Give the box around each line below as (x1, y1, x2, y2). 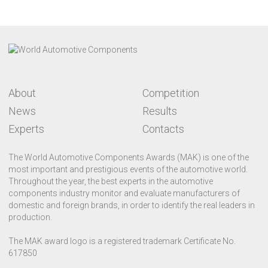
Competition (142, 87, 199, 100)
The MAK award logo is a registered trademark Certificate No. (8, 236, 236, 246)
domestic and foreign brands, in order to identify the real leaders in (8, 200, 255, 211)
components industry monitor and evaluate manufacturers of (8, 188, 240, 199)
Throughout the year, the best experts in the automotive (8, 176, 213, 187)
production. (8, 212, 52, 223)
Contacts (142, 123, 184, 136)
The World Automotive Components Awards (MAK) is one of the (8, 153, 249, 163)
